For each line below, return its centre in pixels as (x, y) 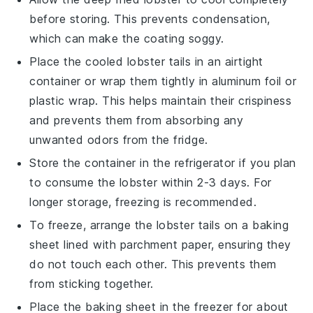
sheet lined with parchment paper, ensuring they (160, 244)
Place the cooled (78, 61)
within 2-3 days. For (214, 182)
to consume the (74, 182)
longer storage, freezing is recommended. (143, 202)
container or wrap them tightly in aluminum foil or (163, 81)
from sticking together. (92, 283)
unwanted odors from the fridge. (119, 139)
